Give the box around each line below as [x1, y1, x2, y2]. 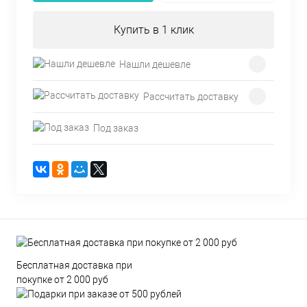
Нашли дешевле [119, 58, 191, 70]
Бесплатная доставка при [16, 260, 132, 271]
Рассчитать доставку [143, 90, 238, 102]
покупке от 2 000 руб [16, 274, 108, 286]
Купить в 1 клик [113, 23, 194, 37]
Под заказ [93, 123, 138, 134]
